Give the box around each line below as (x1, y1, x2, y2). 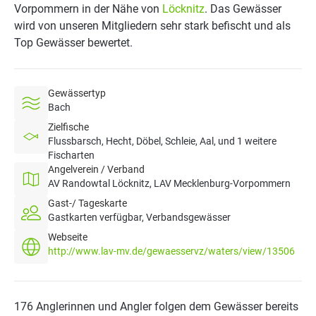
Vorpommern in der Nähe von (14, 2, 162, 16)
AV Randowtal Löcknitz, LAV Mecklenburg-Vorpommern (48, 178, 291, 189)
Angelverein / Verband (48, 164, 145, 175)
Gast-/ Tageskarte (48, 197, 127, 209)
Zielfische (48, 121, 89, 133)
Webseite (48, 231, 87, 243)
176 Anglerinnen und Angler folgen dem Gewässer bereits (14, 300, 298, 313)
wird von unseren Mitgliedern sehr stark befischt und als (14, 19, 291, 32)
